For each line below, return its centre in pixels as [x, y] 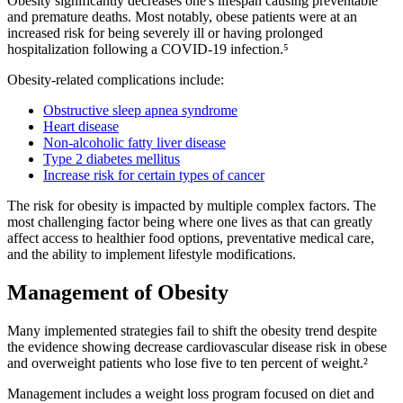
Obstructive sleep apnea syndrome [140, 110]
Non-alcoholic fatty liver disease [134, 142]
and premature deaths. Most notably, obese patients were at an [182, 16]
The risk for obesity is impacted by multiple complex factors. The [192, 205]
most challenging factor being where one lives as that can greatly [190, 221]
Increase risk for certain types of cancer [154, 175]
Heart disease [81, 126]
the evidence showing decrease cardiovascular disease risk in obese [197, 346]
